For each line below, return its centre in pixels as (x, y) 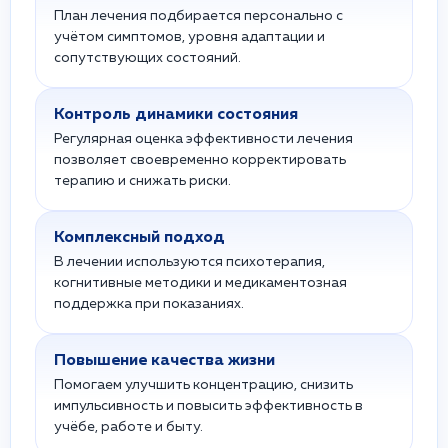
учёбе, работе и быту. (128, 427)
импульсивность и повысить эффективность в (208, 406)
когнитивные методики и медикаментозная (200, 283)
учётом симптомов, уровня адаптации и (189, 37)
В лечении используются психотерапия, (189, 262)
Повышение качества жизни (164, 361)
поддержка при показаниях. (149, 304)
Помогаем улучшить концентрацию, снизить (203, 385)
